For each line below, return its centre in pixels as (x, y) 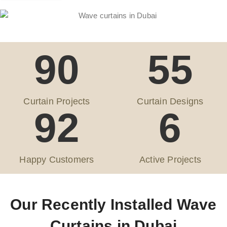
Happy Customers (57, 159)
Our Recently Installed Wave (113, 204)
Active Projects (170, 159)
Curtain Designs (170, 101)
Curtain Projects (57, 101)
